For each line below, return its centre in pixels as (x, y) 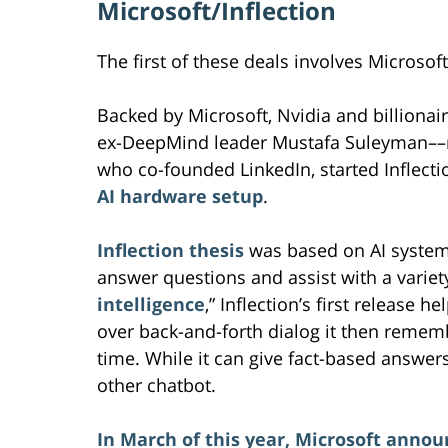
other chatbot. (156, 385)
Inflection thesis (170, 250)
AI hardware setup (180, 196)
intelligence (151, 304)
